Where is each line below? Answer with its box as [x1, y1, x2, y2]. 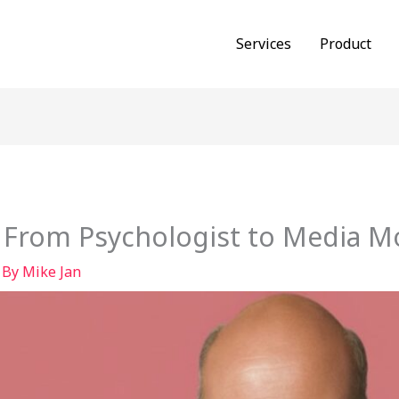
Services [236, 34, 292, 53]
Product [320, 34, 372, 53]
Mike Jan [21, 262, 81, 282]
